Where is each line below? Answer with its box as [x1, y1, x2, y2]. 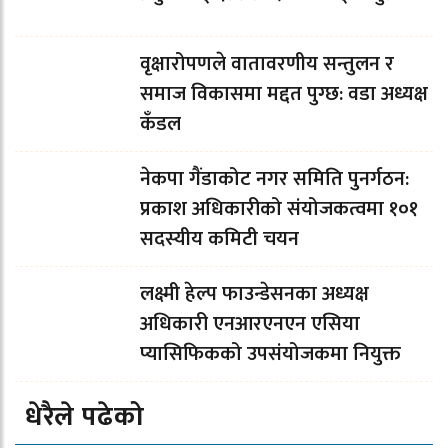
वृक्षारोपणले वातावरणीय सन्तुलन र [140, 47, 394, 82]
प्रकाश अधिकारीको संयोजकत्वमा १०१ [140, 192, 418, 227]
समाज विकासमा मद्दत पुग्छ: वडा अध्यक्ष [140, 77, 428, 112]
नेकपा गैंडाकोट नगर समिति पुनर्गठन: [140, 162, 409, 197]
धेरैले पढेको [25, 394, 145, 440]
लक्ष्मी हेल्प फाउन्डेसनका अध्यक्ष [140, 277, 369, 312]
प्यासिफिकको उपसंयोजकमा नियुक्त [140, 337, 401, 372]
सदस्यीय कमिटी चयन [140, 222, 299, 257]
